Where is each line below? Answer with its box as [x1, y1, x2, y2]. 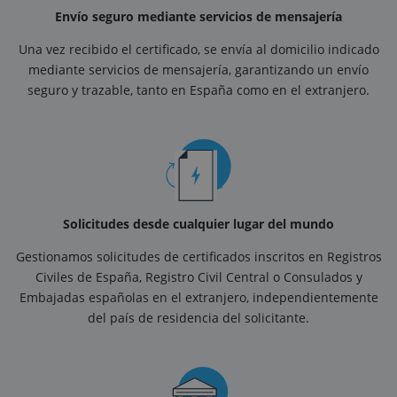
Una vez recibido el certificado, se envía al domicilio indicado [18, 41, 379, 58]
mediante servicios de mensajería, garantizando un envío [28, 61, 369, 79]
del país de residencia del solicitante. [88, 309, 309, 327]
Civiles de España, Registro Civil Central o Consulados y [35, 269, 362, 286]
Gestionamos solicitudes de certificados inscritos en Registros [15, 248, 382, 266]
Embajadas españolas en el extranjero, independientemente [19, 289, 378, 307]
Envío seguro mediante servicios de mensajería [55, 8, 342, 26]
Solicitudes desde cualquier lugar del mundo [63, 215, 334, 233]
